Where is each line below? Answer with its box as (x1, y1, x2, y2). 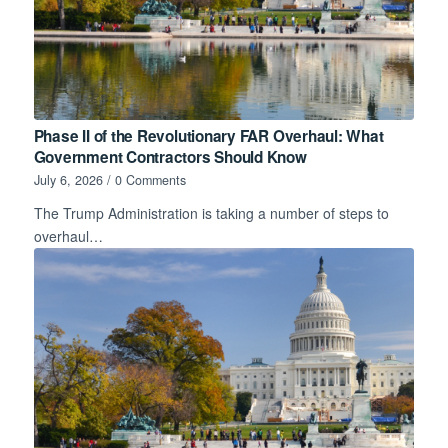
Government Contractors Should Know (33, 145, 307, 168)
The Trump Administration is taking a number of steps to (33, 202, 389, 223)
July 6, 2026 (33, 170, 103, 189)
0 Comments (114, 170, 186, 189)
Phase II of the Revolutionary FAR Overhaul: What (33, 124, 384, 147)
